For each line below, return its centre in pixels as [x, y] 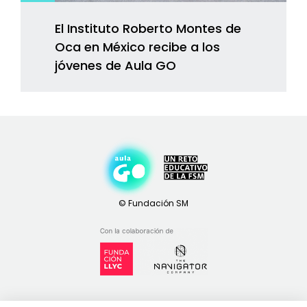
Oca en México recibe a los [137, 47]
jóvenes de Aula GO [115, 65]
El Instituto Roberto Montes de [148, 28]
